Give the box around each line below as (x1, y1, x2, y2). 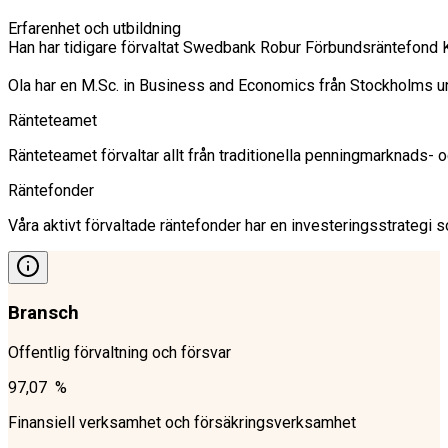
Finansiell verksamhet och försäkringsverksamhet (8, 413, 356, 433)
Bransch (8, 302, 79, 325)
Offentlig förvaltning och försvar (8, 343, 231, 363)
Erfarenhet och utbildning (8, 18, 181, 38)
